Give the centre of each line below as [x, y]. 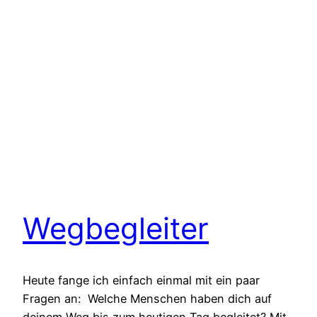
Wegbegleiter [116, 229]
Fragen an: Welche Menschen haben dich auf [147, 299]
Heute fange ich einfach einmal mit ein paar [141, 281]
